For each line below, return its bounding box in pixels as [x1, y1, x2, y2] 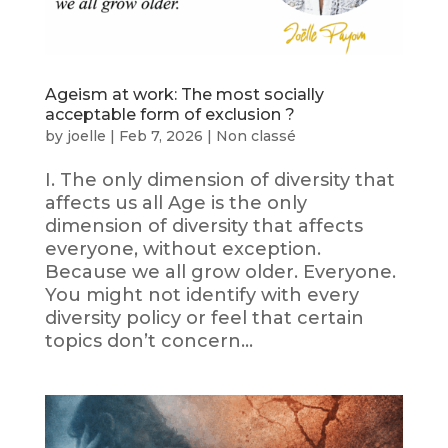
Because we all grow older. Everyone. [44, 261, 396, 284]
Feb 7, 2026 [118, 127, 203, 146]
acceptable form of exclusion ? [44, 105, 295, 125]
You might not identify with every [44, 284, 359, 307]
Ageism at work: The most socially [44, 85, 324, 105]
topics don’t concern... [44, 330, 253, 353]
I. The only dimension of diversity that [44, 169, 395, 192]
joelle [66, 127, 106, 146]
